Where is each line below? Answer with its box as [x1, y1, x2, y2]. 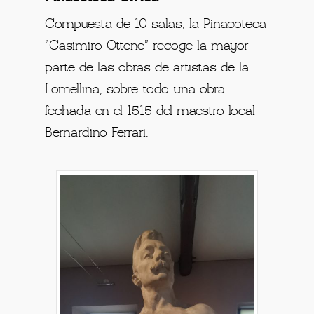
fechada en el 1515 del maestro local [45, 105, 256, 118]
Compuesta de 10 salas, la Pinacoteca [45, 18, 267, 32]
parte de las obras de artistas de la [45, 62, 250, 75]
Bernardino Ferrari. [45, 127, 149, 140]
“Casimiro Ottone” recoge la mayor [45, 40, 250, 53]
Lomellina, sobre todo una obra [45, 83, 226, 97]
